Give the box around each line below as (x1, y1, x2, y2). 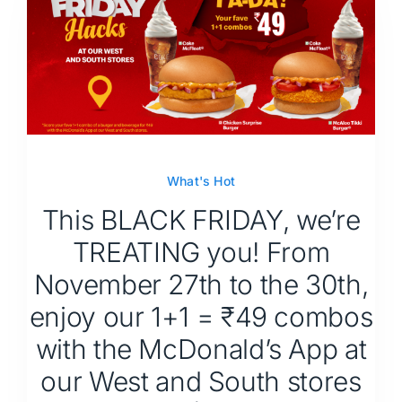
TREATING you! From (72, 235, 330, 268)
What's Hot (166, 172, 236, 188)
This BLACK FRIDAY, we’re (41, 203, 361, 236)
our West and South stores (40, 364, 362, 398)
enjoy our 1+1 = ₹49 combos (29, 300, 373, 333)
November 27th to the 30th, (33, 267, 369, 301)
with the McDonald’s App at (35, 332, 367, 365)
